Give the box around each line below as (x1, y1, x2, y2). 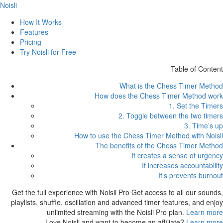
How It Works (20, 17, 62, 27)
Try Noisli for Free (20, 47, 76, 57)
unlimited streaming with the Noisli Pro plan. (47, 207, 184, 217)
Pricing (20, 37, 41, 47)
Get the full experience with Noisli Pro (12, 187, 129, 197)
